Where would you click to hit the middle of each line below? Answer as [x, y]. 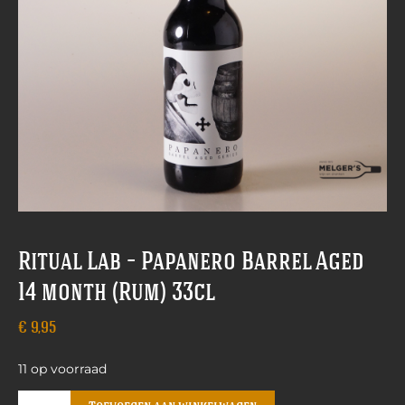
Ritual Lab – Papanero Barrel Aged [191, 264]
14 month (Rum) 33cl [117, 294]
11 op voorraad [62, 369]
